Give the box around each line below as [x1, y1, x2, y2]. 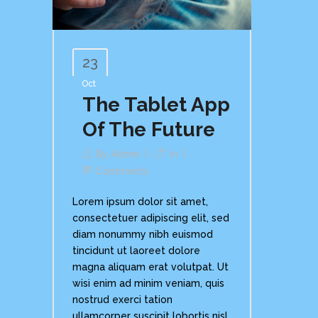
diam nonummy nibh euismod [72, 228, 213, 240]
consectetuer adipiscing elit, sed [72, 212, 229, 224]
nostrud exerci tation [72, 293, 172, 305]
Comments [96, 165, 149, 177]
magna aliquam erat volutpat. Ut [72, 261, 229, 273]
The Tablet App [82, 92, 230, 116]
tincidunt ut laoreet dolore [72, 244, 200, 256]
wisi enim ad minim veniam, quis [72, 277, 224, 289]
